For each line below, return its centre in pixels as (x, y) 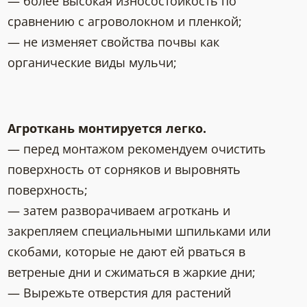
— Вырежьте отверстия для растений (120, 293)
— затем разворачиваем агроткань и (119, 211)
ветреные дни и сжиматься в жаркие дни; (132, 272)
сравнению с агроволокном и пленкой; (125, 22)
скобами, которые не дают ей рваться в (127, 252)
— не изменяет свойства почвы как (114, 42)
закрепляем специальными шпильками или (139, 231)
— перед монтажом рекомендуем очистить (137, 149)
